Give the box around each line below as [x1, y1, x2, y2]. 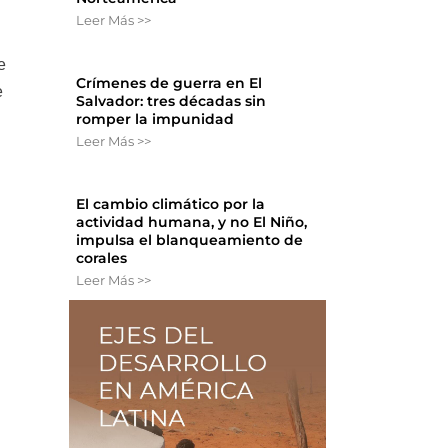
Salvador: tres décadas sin [76, 92, 267, 111]
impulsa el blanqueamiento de [76, 231, 304, 250]
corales [76, 249, 128, 268]
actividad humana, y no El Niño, [76, 213, 308, 232]
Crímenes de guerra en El [76, 74, 263, 93]
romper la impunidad [76, 110, 235, 129]
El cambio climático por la [76, 195, 266, 214]
